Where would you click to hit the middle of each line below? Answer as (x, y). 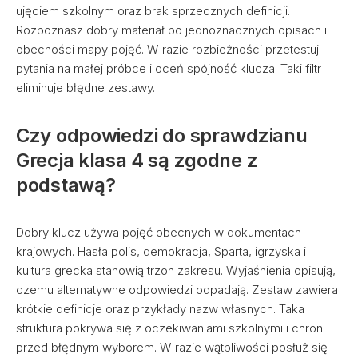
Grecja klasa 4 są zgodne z (137, 160)
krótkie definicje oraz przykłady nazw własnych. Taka (160, 309)
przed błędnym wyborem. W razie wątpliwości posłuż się (172, 347)
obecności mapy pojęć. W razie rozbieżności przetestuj (167, 49)
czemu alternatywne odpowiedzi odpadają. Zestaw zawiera (177, 290)
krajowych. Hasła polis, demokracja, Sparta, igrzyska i (161, 251)
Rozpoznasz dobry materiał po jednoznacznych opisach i (171, 30)
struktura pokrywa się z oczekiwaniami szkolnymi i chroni (171, 328)
